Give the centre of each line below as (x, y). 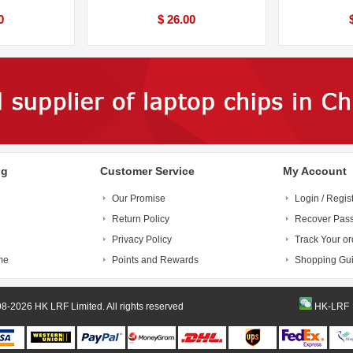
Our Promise (139, 199)
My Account (315, 171)
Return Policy (141, 219)
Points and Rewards (155, 260)
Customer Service (147, 171)
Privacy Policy (142, 240)
